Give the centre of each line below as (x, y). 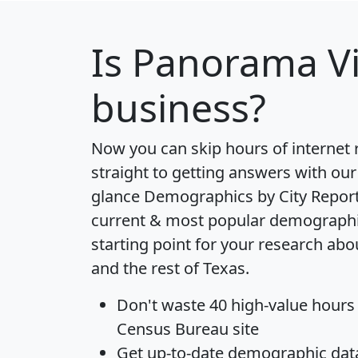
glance (117, 196)
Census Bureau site (188, 328)
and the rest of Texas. (170, 268)
